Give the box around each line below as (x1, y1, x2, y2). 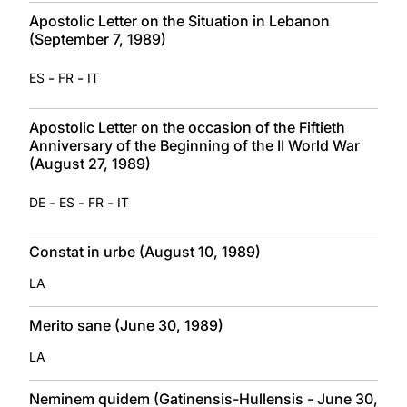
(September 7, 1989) (29, 29, 166, 48)
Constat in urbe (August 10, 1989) (29, 242, 261, 261)
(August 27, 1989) (29, 154, 151, 173)
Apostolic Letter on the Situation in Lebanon (29, 11, 330, 30)
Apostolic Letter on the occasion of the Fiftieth (29, 117, 345, 136)
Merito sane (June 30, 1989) (29, 315, 223, 334)
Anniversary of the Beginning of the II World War (29, 135, 360, 154)
